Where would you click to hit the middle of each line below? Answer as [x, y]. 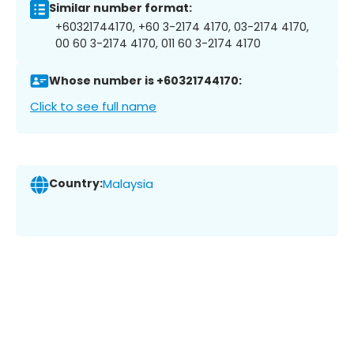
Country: [76, 184]
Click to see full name [93, 106]
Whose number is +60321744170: [145, 81]
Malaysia [128, 184]
